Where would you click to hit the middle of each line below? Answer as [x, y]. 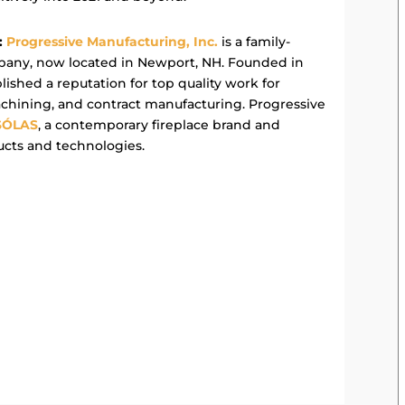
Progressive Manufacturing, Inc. [113, 41]
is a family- [254, 41]
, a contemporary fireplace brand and [160, 124]
